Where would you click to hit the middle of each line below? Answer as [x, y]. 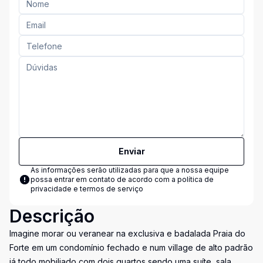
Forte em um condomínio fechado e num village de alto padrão [131, 247]
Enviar [131, 151]
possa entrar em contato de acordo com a [104, 179]
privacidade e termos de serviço [87, 189]
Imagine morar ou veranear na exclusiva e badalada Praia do [127, 233]
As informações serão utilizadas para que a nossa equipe [130, 170]
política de [195, 179]
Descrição [52, 216]
